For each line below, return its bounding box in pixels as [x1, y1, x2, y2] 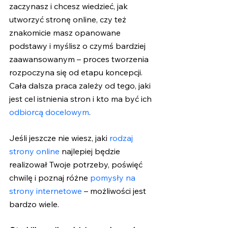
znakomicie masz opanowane [9, 27, 123, 38]
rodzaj [109, 132, 135, 143]
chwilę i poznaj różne [9, 172, 88, 183]
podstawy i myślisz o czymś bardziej [9, 40, 148, 51]
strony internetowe [9, 185, 82, 196]
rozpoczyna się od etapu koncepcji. [9, 67, 145, 77]
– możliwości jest [82, 185, 148, 196]
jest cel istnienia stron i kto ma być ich [9, 93, 154, 104]
